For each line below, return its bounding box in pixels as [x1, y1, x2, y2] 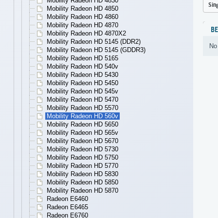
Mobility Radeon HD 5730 [47, 145, 118, 153]
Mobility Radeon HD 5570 [47, 104, 118, 112]
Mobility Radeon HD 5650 [47, 121, 118, 128]
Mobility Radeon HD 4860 [47, 13, 118, 21]
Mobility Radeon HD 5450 [47, 79, 118, 87]
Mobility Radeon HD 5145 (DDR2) [47, 38, 141, 46]
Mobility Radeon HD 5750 [47, 154, 118, 162]
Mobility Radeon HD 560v [47, 112, 118, 120]
